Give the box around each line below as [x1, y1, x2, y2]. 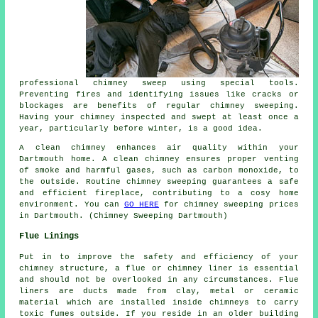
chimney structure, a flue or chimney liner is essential [19, 263, 299, 273]
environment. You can [19, 199, 124, 209]
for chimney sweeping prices [159, 199, 299, 209]
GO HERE [124, 199, 160, 209]
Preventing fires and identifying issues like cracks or [19, 89, 299, 99]
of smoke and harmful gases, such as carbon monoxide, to [19, 165, 299, 175]
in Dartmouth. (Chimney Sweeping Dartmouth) [19, 211, 229, 220]
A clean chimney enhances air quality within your [19, 143, 299, 152]
